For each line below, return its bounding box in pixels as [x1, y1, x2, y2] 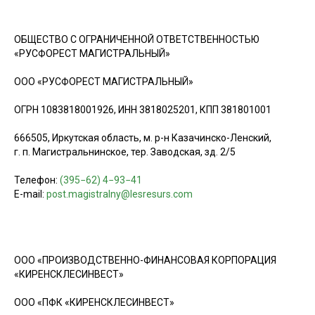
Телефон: [14, 174, 60, 186]
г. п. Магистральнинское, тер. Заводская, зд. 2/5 [14, 146, 236, 158]
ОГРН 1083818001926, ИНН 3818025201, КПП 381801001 [14, 104, 271, 116]
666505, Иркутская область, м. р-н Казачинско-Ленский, [14, 132, 271, 144]
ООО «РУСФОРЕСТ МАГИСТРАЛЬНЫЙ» [14, 76, 193, 88]
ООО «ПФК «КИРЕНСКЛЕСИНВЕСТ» [14, 297, 174, 309]
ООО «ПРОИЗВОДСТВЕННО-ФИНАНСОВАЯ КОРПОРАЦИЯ [14, 255, 276, 266]
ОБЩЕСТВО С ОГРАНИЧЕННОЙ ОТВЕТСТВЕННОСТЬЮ [14, 34, 259, 46]
